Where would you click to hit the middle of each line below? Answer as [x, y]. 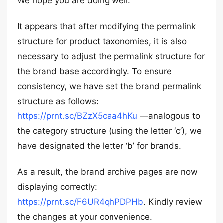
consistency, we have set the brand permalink [109, 86]
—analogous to [169, 116]
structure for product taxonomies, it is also [102, 41]
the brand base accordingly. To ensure [95, 71]
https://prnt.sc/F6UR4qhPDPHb [80, 202]
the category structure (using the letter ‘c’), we [110, 131]
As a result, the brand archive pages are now [108, 172]
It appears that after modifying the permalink [107, 26]
